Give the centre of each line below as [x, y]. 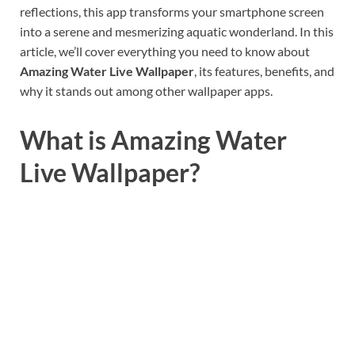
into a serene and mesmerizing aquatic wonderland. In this [177, 32]
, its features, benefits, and [264, 71]
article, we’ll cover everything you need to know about [165, 52]
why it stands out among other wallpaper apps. [146, 91]
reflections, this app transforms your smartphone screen [172, 12]
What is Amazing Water [153, 140]
